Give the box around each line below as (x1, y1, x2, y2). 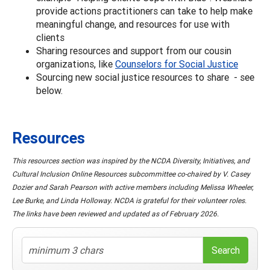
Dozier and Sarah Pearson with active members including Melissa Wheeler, (12, 182, 253, 192)
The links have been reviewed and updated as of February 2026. (12, 209, 219, 218)
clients (36, 31, 67, 43)
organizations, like (36, 57, 115, 70)
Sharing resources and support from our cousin (36, 44, 231, 57)
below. (36, 84, 63, 96)
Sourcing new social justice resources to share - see (36, 71, 254, 83)
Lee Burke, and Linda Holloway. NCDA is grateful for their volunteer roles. (12, 195, 246, 205)
